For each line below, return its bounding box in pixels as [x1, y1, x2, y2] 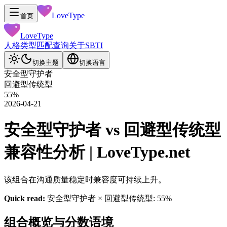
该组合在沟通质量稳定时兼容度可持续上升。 [4, 175, 166, 184]
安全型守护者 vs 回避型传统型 [4, 121, 221, 139]
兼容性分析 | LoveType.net [4, 143, 191, 162]
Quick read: [4, 194, 45, 203]
